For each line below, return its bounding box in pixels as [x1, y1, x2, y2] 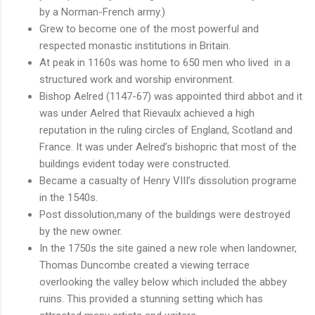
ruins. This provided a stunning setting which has [39, 292, 263, 305]
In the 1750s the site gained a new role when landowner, [39, 241, 297, 255]
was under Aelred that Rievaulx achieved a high [39, 106, 255, 120]
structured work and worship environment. [39, 72, 234, 86]
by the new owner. [39, 224, 122, 238]
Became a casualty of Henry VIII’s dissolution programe [39, 174, 297, 187]
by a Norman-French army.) [39, 5, 165, 18]
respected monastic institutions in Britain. [39, 39, 231, 52]
